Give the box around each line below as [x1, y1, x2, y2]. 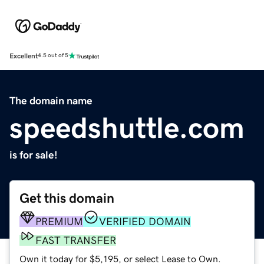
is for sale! [9, 149, 58, 160]
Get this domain [19, 191, 114, 205]
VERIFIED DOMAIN [99, 216, 191, 227]
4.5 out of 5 [38, 52, 68, 59]
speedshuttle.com [9, 113, 245, 143]
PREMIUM [35, 216, 83, 227]
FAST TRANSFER [35, 235, 116, 246]
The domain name [9, 95, 93, 106]
